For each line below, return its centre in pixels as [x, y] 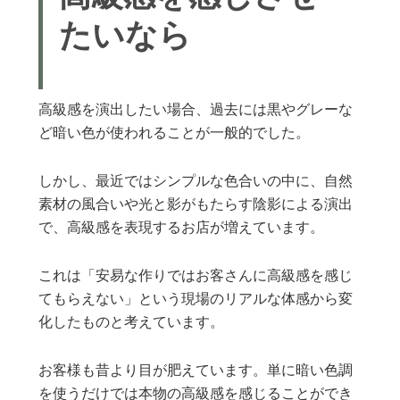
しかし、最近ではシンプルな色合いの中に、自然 [196, 182]
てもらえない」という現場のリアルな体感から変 [196, 300]
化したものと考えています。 [132, 323]
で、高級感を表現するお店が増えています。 [182, 228]
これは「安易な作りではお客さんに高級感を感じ [196, 276]
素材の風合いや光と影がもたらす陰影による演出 [196, 205]
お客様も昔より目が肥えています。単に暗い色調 [196, 371]
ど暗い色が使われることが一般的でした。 [175, 133]
